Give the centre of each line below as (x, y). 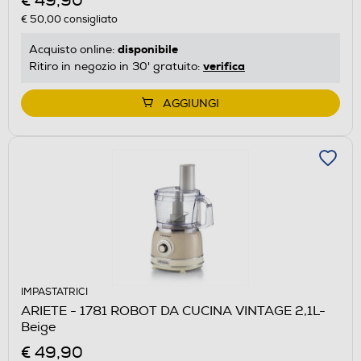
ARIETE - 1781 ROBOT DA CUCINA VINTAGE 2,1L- (173, 311)
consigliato (89, 19)
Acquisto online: (73, 49)
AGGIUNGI (191, 103)
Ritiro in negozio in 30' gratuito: (116, 66)
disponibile (148, 49)
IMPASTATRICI (54, 292)
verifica (224, 66)
